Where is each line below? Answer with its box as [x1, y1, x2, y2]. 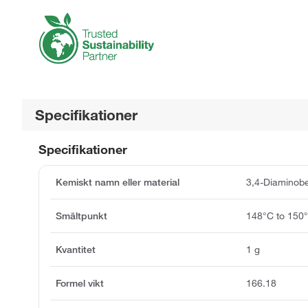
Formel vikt [56, 276, 104, 289]
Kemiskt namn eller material [56, 175, 179, 188]
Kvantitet [56, 243, 96, 256]
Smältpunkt [56, 209, 107, 222]
